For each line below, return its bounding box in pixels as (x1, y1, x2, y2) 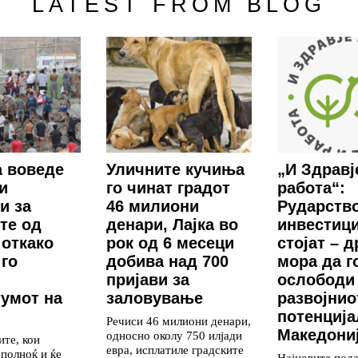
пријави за (106, 271, 189, 289)
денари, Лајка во (106, 216, 238, 234)
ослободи (277, 271, 355, 289)
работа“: (277, 179, 345, 197)
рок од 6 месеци (106, 234, 234, 253)
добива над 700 (106, 253, 229, 271)
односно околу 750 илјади (106, 328, 242, 343)
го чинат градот (106, 179, 230, 197)
